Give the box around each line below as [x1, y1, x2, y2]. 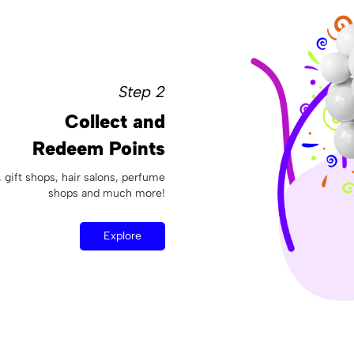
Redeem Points [32, 136, 165, 160]
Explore [104, 228, 141, 243]
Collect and [65, 109, 165, 133]
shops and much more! [48, 186, 165, 200]
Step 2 [119, 81, 165, 101]
